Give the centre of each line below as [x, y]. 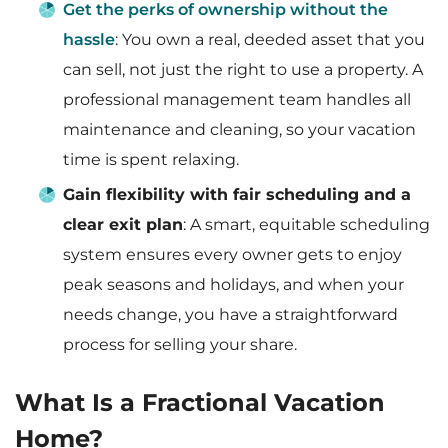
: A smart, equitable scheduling [306, 224]
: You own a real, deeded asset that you [270, 39]
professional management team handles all [237, 99]
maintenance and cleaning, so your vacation [239, 129]
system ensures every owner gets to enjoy [232, 254]
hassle [89, 39]
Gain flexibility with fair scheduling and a [237, 194]
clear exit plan [123, 224]
